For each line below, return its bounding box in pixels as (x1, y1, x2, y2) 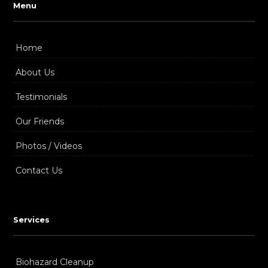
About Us (15, 67, 55, 78)
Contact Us (15, 165, 63, 176)
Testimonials (15, 92, 68, 102)
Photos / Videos (15, 141, 83, 151)
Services (13, 215, 50, 224)
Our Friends (15, 116, 65, 127)
